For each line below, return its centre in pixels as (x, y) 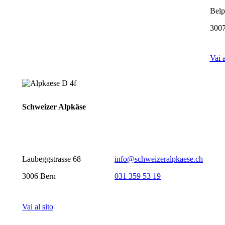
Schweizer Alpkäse (54, 107)
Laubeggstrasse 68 (51, 159)
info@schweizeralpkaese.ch (159, 159)
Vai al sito (37, 206)
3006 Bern (39, 176)
